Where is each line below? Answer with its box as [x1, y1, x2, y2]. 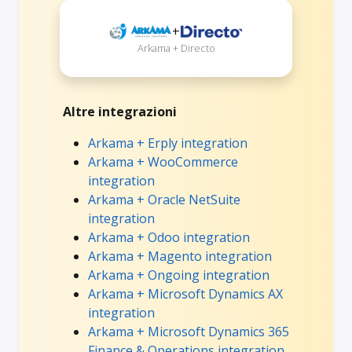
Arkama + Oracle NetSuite [88, 190, 240, 208]
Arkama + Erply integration [88, 134, 247, 152]
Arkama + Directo [137, 40, 215, 55]
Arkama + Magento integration [88, 247, 272, 265]
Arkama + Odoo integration [88, 228, 250, 246]
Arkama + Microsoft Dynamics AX [88, 284, 283, 302]
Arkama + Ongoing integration [88, 266, 269, 284]
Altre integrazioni [63, 102, 177, 120]
